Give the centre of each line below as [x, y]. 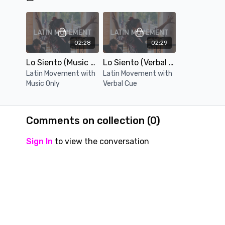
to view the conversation [101, 142]
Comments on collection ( [88, 121]
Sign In [39, 142]
